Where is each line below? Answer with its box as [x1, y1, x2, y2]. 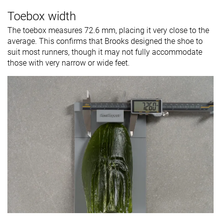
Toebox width [7, 9, 76, 23]
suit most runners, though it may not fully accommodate [7, 47, 202, 57]
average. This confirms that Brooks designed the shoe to [7, 36, 203, 46]
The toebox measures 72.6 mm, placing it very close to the [7, 25, 209, 35]
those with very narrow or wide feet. [7, 58, 130, 68]
